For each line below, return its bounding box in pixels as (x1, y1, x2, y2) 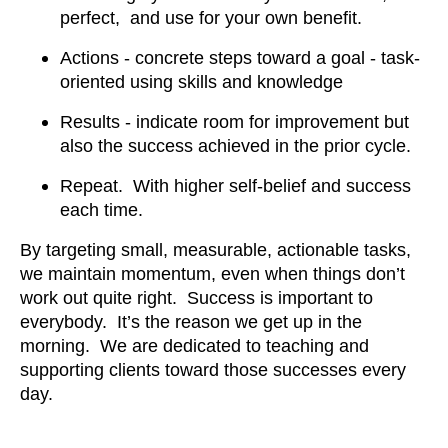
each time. (60, 200, 153, 221)
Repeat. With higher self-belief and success (60, 176, 411, 197)
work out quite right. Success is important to (20, 288, 373, 309)
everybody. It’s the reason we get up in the (20, 312, 362, 333)
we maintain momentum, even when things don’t (20, 264, 405, 285)
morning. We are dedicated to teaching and (20, 336, 369, 357)
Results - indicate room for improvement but (60, 112, 409, 133)
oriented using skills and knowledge (60, 72, 348, 93)
